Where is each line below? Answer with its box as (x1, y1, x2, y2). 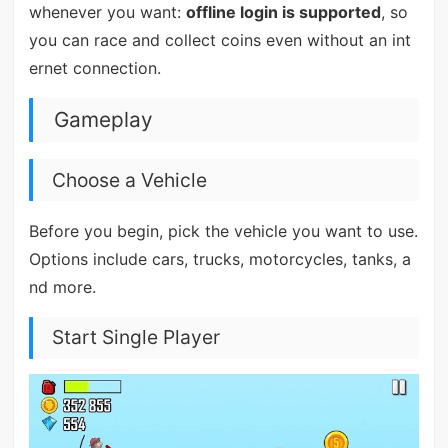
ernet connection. (28, 57, 161, 78)
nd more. (28, 276, 96, 297)
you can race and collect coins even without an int (28, 29, 411, 50)
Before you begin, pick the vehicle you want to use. (28, 220, 418, 241)
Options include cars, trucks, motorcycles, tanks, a (28, 248, 411, 269)
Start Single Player (51, 325, 220, 350)
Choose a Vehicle (51, 167, 207, 192)
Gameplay (53, 107, 153, 133)
